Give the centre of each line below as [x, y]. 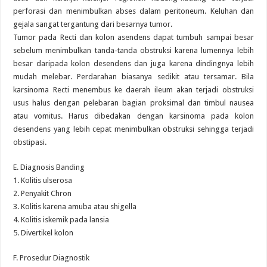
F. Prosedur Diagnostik [52, 258]
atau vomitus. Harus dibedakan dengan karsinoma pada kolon [133, 116]
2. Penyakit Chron [43, 193]
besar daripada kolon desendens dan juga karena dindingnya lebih [133, 63]
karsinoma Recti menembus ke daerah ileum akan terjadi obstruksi [133, 90]
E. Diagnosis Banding [49, 167]
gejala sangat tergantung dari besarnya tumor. [93, 24]
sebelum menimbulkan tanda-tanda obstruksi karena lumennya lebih [133, 50]
